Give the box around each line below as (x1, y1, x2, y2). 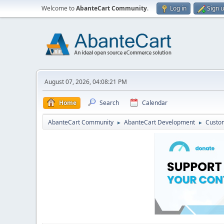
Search (99, 98, 119, 107)
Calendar (142, 98, 167, 107)
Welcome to (41, 4, 76, 12)
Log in (170, 4, 186, 12)
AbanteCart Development (124, 118, 195, 126)
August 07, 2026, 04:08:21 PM (44, 77, 127, 86)
